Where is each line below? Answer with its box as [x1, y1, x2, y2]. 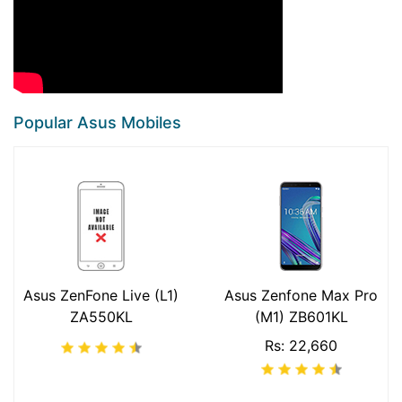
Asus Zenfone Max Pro [224, 286, 378, 305]
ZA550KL [69, 308, 133, 327]
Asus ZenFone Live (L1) [23, 286, 179, 305]
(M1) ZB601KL [254, 308, 348, 327]
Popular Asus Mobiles [13, 113, 181, 133]
